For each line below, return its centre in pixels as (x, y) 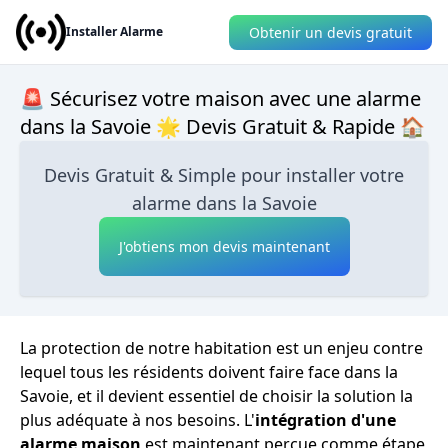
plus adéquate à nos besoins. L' (137, 420)
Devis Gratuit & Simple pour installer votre (224, 175)
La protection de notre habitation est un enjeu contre (221, 348)
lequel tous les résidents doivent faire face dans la (209, 372)
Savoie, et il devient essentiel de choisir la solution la (216, 396)
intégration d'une (325, 420)
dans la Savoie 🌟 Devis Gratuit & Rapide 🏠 (222, 126)
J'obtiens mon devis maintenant (224, 246)
